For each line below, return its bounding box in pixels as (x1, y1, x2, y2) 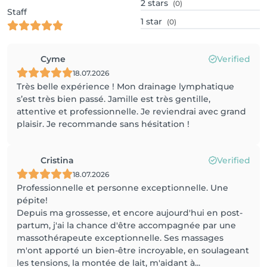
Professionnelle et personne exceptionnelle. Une (17, 182, 228, 193)
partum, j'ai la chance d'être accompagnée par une (17, 220, 236, 231)
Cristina (41, 155, 74, 166)
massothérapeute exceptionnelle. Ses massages (17, 232, 223, 243)
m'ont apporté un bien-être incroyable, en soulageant (17, 245, 249, 256)
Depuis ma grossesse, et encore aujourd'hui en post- (17, 207, 243, 218)
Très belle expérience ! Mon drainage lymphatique (17, 81, 234, 92)
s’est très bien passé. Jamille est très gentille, (17, 94, 210, 104)
